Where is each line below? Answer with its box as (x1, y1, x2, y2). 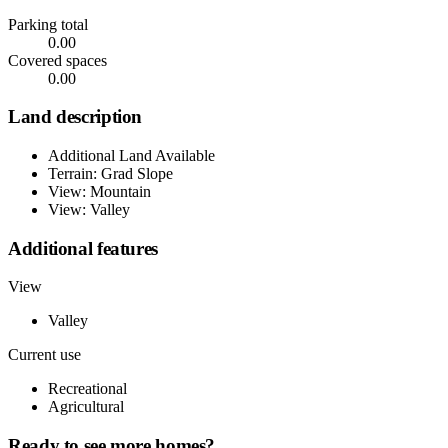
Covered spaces (8, 51, 107, 69)
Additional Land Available (48, 147, 215, 165)
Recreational (48, 380, 127, 398)
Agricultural (48, 398, 124, 416)
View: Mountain (48, 183, 151, 201)
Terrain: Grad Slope (48, 165, 173, 183)
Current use (8, 346, 81, 364)
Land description (8, 106, 143, 128)
